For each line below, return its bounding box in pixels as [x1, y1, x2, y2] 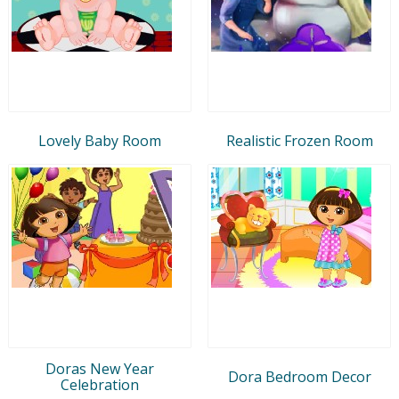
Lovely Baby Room [38, 130, 161, 151]
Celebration [61, 374, 139, 395]
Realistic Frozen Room [225, 130, 373, 151]
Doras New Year [45, 358, 154, 379]
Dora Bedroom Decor [227, 366, 371, 387]
